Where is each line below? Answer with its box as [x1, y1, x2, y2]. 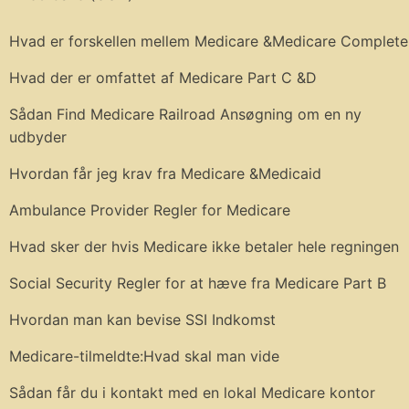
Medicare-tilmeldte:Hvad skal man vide [9, 346, 279, 365]
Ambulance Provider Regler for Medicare [9, 200, 290, 219]
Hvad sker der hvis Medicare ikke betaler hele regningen [9, 236, 399, 256]
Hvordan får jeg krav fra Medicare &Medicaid [9, 163, 321, 183]
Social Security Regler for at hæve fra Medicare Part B [9, 273, 386, 292]
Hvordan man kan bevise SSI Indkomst [9, 309, 276, 329]
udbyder [9, 127, 67, 146]
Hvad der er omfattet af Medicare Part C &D [9, 68, 317, 87]
